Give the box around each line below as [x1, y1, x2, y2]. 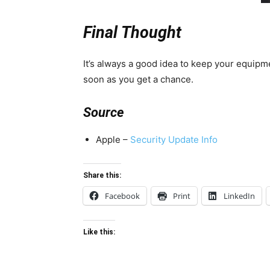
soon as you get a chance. [83, 73, 193, 85]
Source [83, 104, 124, 120]
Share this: [83, 171, 121, 180]
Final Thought [83, 22, 186, 42]
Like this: [83, 227, 115, 236]
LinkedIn [224, 190, 255, 201]
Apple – [96, 133, 130, 145]
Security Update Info [130, 133, 220, 145]
